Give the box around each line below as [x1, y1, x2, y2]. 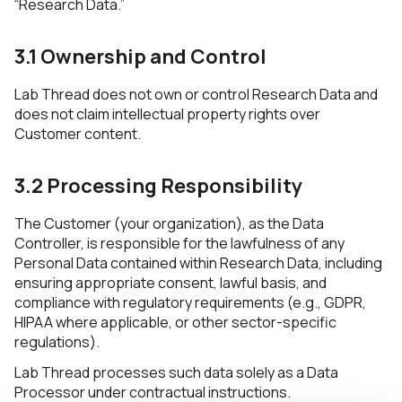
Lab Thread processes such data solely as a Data [14, 363, 338, 382]
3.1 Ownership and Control [14, 43, 267, 70]
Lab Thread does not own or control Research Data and [14, 84, 378, 104]
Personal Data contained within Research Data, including [14, 253, 382, 273]
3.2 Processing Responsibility [14, 172, 302, 199]
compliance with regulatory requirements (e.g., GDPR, [14, 293, 366, 312]
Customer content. [14, 124, 141, 144]
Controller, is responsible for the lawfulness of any [14, 233, 345, 253]
